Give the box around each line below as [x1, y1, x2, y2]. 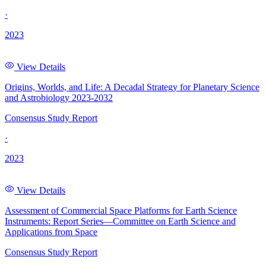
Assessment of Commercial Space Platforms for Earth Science [5, 205, 237, 216]
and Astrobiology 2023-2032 [5, 93, 113, 103]
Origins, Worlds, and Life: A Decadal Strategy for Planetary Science [5, 82, 259, 93]
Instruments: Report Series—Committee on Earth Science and [5, 216, 236, 227]
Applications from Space [5, 227, 97, 237]
